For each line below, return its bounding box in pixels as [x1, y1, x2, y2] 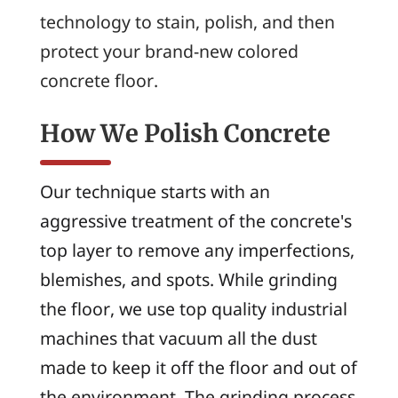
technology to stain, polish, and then [39, 9, 335, 34]
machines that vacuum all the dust [39, 325, 317, 350]
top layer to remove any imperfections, [39, 237, 354, 262]
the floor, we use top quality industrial [39, 296, 347, 321]
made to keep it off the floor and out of [39, 354, 357, 379]
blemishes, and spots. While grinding [39, 267, 338, 291]
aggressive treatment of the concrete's [39, 208, 352, 233]
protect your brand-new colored [39, 38, 298, 63]
